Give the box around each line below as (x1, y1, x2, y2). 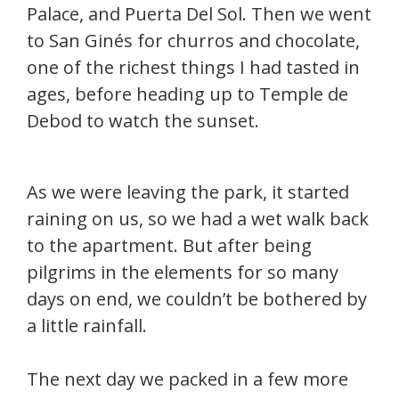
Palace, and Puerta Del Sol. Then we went (27, 2, 371, 27)
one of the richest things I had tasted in (27, 55, 360, 80)
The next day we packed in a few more (27, 367, 348, 392)
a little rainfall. (27, 313, 147, 338)
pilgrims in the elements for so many (27, 260, 338, 285)
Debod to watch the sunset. (27, 109, 259, 134)
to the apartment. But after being (27, 233, 312, 258)
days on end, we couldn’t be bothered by (27, 287, 367, 312)
